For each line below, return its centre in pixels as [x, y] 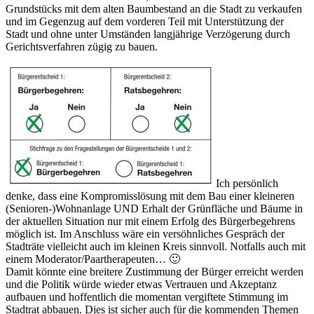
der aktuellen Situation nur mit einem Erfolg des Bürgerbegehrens [150, 221]
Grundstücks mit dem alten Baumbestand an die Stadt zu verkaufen [154, 9]
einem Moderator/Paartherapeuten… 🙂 [93, 259]
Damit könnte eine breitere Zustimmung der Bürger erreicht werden [155, 272]
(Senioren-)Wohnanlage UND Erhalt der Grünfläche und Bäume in [154, 209]
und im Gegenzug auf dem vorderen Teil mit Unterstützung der [145, 22]
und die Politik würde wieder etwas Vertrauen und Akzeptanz [141, 285]
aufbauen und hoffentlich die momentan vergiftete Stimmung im [147, 297]
